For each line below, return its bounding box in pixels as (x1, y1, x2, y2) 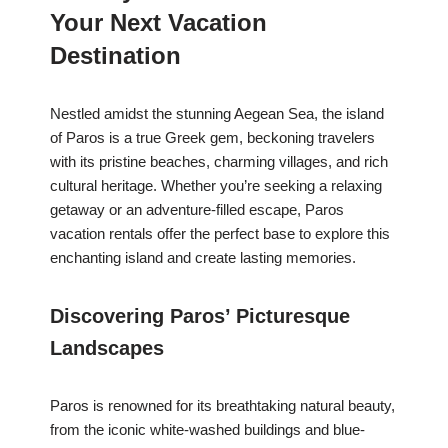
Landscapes (50, 337, 164, 360)
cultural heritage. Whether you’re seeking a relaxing (50, 177, 382, 195)
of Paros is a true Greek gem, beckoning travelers (50, 129, 375, 147)
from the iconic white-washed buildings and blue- (50, 421, 365, 439)
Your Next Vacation (50, 9, 267, 37)
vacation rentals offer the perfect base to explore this (50, 225, 390, 243)
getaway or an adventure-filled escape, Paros (50, 201, 344, 219)
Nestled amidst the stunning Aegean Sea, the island (50, 105, 384, 123)
